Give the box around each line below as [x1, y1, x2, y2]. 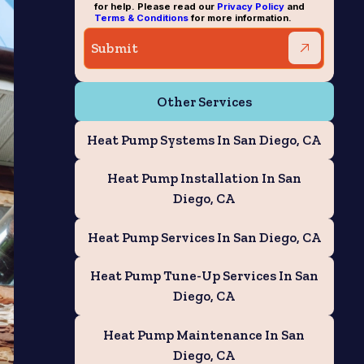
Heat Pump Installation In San [106, 170, 301, 187]
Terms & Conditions [94, 12, 189, 24]
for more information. [188, 12, 292, 24]
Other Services [156, 93, 252, 110]
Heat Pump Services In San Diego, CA [87, 228, 321, 245]
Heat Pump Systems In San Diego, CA [87, 132, 322, 149]
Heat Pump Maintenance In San [103, 326, 305, 343]
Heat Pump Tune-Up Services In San [89, 267, 318, 284]
